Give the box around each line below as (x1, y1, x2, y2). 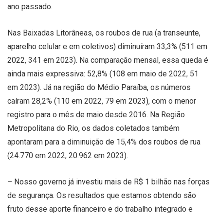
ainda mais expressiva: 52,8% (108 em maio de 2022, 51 (7, 69, 199, 78)
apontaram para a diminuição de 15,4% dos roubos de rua (7, 137, 200, 146)
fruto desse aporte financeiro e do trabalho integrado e (7, 204, 193, 214)
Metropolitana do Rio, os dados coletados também (7, 123, 180, 133)
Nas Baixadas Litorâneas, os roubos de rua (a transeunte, (7, 28, 200, 37)
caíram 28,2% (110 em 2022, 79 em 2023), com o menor (7, 96, 196, 106)
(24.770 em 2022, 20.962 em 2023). (7, 150, 128, 160)
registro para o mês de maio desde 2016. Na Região (7, 109, 185, 119)
